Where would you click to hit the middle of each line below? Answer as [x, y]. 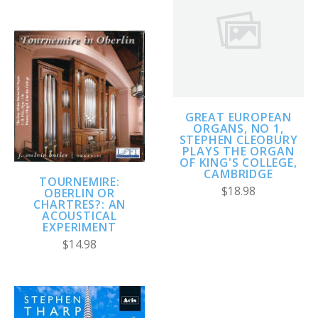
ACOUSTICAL [79, 215]
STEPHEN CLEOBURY [238, 140]
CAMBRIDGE [238, 174]
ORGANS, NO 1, [238, 129]
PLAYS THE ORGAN [238, 152]
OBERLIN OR [79, 193]
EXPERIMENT [79, 227]
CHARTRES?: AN [79, 204]
